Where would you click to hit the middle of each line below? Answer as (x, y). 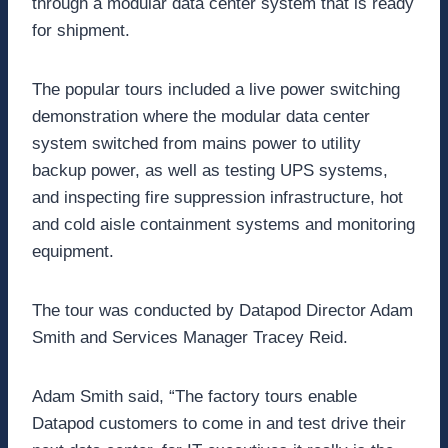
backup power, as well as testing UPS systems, (210, 171)
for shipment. (81, 31)
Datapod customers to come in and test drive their (219, 424)
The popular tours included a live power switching (216, 90)
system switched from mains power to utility (196, 144)
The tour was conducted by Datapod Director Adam (222, 311)
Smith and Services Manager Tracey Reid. (190, 338)
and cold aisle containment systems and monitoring (223, 225)
